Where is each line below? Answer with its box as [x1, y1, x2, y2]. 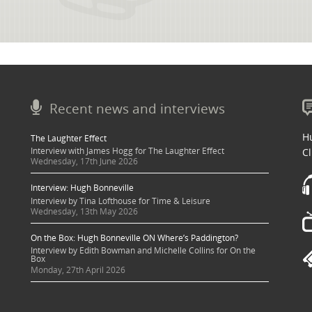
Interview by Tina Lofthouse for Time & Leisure [30, 194, 210, 207]
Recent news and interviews [49, 98, 225, 118]
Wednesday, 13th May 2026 [30, 205, 138, 217]
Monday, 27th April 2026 [30, 263, 125, 276]
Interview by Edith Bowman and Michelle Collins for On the [30, 244, 256, 257]
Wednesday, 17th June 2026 [30, 155, 138, 168]
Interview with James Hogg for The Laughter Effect [30, 144, 224, 157]
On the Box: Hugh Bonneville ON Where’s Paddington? [30, 232, 238, 244]
